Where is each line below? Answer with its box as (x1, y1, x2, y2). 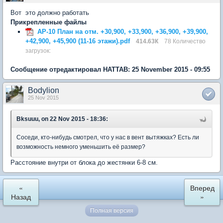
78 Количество (164, 37, 206, 44)
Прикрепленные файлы (10, 18, 87, 26)
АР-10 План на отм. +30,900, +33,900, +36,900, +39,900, (37, 27, 208, 35)
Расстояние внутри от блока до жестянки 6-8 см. (10, 158, 158, 166)
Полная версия (90, 207, 133, 214)
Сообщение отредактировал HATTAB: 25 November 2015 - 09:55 (10, 65, 210, 73)
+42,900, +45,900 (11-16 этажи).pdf (25, 37, 130, 45)
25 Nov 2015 (28, 94, 59, 101)
